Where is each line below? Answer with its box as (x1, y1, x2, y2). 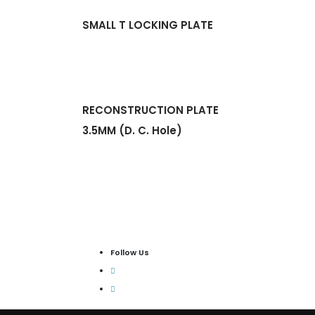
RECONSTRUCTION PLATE (82, 103, 219, 118)
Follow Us (110, 246, 149, 258)
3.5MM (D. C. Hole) (82, 123, 182, 139)
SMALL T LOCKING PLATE (82, 18, 213, 33)
